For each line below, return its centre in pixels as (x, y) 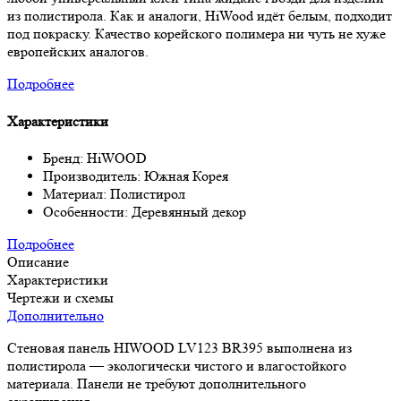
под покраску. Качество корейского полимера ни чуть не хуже (196, 34)
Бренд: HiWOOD (95, 158)
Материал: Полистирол (114, 193)
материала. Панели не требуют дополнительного (157, 383)
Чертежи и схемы (60, 297)
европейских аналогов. (78, 52)
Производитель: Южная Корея (136, 175)
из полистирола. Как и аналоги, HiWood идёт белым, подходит (200, 16)
